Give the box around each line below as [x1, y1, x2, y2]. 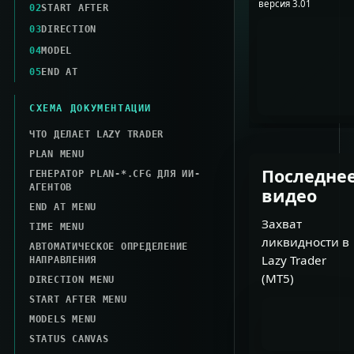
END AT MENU [29, 201, 97, 213]
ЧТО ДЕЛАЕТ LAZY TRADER [29, 129, 164, 140]
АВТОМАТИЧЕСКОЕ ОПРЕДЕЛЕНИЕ [29, 241, 188, 252]
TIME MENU [29, 221, 85, 232]
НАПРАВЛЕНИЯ [29, 254, 97, 265]
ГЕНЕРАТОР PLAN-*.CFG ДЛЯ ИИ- [29, 168, 201, 179]
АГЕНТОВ [29, 182, 73, 193]
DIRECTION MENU [29, 274, 115, 285]
